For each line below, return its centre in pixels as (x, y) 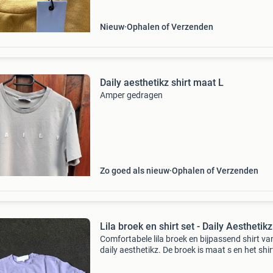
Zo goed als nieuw (134, 171)
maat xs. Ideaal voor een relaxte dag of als (179, 261)
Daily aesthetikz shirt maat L (161, 83)
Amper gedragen (131, 95)
